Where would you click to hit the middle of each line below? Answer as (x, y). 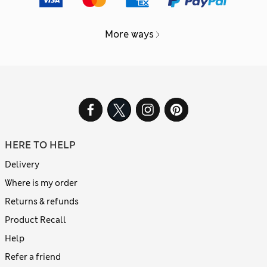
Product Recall (35, 220)
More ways (129, 35)
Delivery (22, 165)
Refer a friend (33, 257)
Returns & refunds (42, 202)
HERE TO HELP (40, 145)
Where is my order (41, 183)
